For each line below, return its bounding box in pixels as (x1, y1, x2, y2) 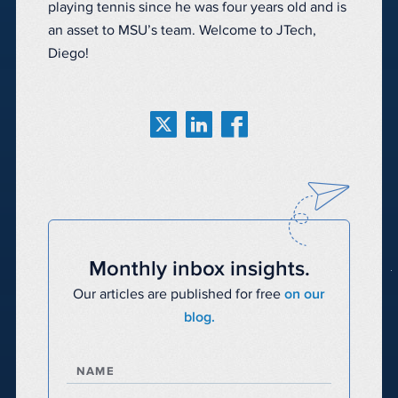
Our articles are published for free (73, 287, 284, 302)
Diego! (48, 46, 89, 61)
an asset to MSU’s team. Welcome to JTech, (48, 23, 316, 38)
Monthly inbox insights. (88, 259, 310, 281)
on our (284, 287, 325, 302)
